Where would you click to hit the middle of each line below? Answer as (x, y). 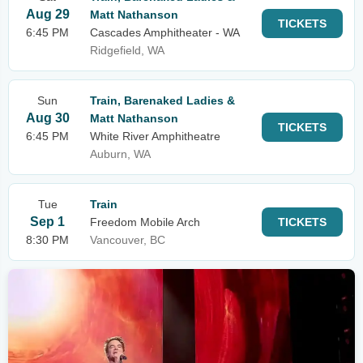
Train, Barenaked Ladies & (162, 100)
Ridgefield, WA (127, 50)
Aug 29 (47, 14)
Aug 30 (47, 118)
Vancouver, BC (128, 240)
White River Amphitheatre (155, 136)
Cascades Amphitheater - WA (165, 32)
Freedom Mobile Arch (145, 222)
